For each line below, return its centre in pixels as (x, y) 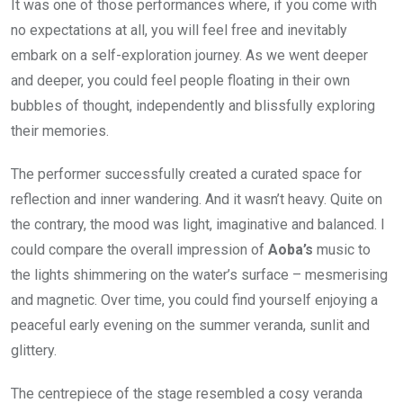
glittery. (34, 350)
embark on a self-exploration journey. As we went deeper (189, 55)
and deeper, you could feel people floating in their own (180, 80)
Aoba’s (292, 249)
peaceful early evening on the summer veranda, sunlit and (190, 325)
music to (344, 249)
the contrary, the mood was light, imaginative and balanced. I (198, 224)
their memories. (62, 130)
